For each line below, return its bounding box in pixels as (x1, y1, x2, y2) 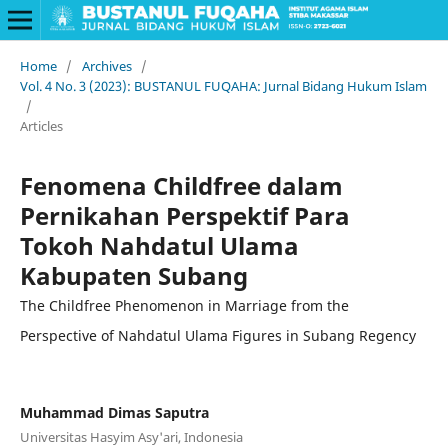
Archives (81, 56, 132, 75)
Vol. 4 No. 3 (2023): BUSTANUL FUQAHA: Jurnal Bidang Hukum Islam (19, 76, 427, 95)
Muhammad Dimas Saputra (19, 402, 209, 422)
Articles (19, 116, 63, 135)
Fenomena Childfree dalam (19, 168, 343, 202)
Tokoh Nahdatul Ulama (19, 228, 299, 262)
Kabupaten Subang (19, 258, 248, 292)
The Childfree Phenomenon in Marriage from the (19, 295, 349, 315)
